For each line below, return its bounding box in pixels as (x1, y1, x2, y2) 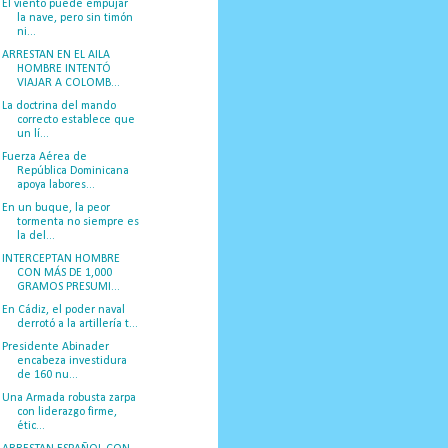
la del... (16, 229, 55, 242)
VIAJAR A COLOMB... (16, 76, 120, 89)
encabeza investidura (16, 354, 127, 367)
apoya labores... (16, 178, 95, 191)
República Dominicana (16, 164, 129, 177)
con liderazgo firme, (16, 405, 117, 418)
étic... (16, 419, 45, 432)
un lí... (16, 127, 49, 140)
